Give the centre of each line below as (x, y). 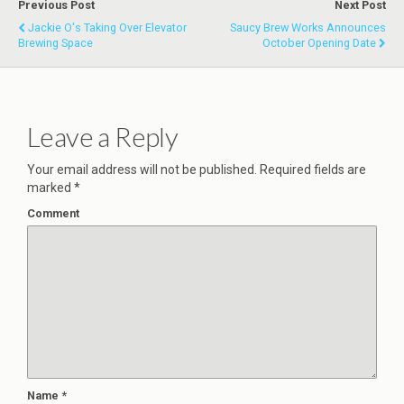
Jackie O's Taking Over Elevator (107, 28)
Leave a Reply (103, 137)
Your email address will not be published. (142, 170)
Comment (53, 214)
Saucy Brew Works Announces (308, 28)
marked (50, 188)
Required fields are (312, 170)
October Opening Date (319, 43)
